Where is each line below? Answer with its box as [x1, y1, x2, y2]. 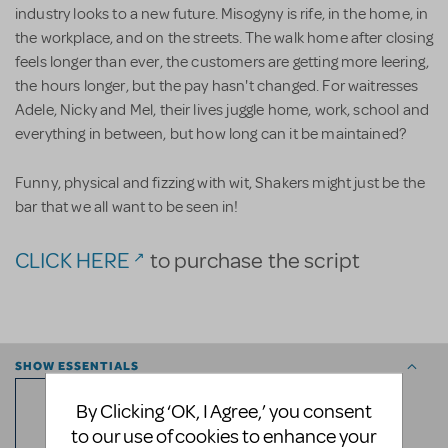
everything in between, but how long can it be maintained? [15, 124, 407, 145]
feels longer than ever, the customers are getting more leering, [15, 52, 430, 73]
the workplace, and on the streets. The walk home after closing [15, 28, 433, 49]
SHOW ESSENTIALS [15, 359, 139, 374]
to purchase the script [145, 247, 361, 276]
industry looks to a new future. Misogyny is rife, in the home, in [15, 4, 429, 25]
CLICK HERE [15, 247, 131, 276]
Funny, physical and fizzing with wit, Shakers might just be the [15, 173, 426, 194]
